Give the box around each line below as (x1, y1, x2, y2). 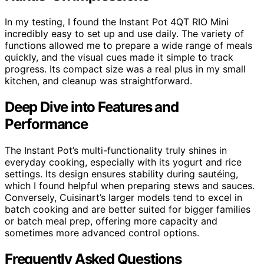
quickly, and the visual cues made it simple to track (5, 51, 233, 64)
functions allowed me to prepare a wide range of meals (5, 39, 252, 52)
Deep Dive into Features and (5, 98, 179, 116)
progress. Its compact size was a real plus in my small (5, 63, 246, 75)
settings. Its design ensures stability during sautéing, (5, 168, 238, 180)
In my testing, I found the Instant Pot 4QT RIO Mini (5, 16, 229, 28)
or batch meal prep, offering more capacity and (5, 215, 217, 227)
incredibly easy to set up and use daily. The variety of (5, 28, 244, 40)
